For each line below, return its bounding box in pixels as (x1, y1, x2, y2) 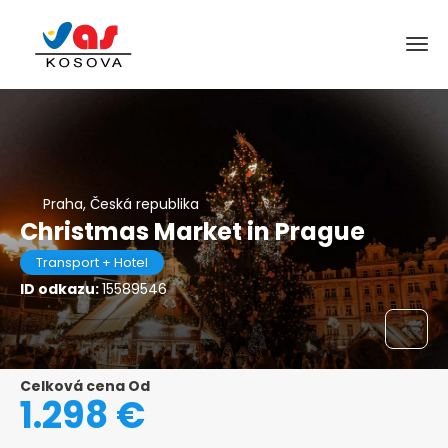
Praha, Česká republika (42, 194, 199, 214)
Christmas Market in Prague (20, 215, 365, 248)
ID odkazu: (20, 279, 102, 299)
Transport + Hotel (36, 253, 148, 272)
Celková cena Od (20, 376, 150, 396)
